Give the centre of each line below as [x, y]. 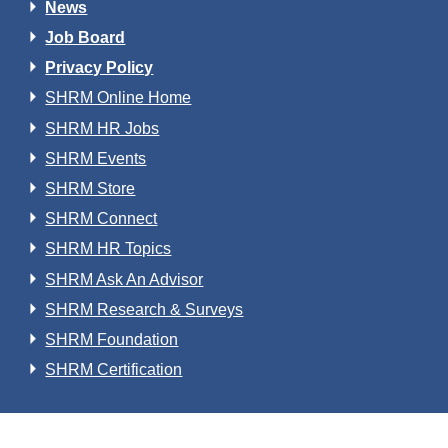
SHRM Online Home [118, 98]
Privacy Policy [99, 68]
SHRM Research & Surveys [144, 309]
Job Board [85, 38]
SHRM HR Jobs [102, 128]
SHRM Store [90, 189]
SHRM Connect [101, 219]
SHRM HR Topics [108, 249]
